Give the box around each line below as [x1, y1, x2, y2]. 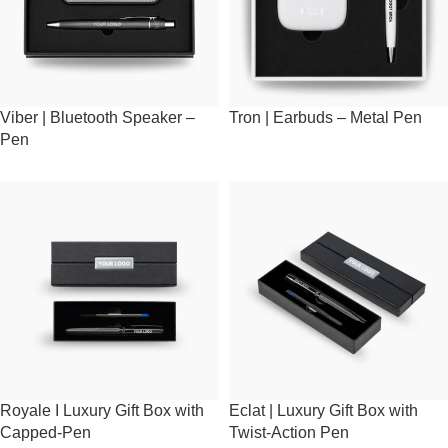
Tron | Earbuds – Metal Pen [229, 109, 422, 126]
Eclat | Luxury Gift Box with [229, 402, 418, 419]
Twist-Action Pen [229, 424, 349, 441]
